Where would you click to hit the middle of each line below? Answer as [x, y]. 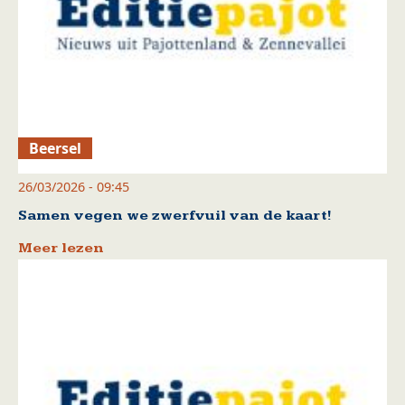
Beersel [56, 148]
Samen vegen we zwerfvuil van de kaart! [175, 215]
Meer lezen [61, 248]
